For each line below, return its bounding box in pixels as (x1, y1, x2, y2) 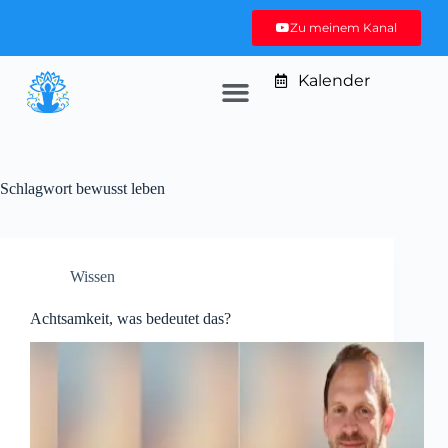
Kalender (297, 71, 370, 90)
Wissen (70, 267, 115, 285)
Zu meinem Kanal (290, 20, 398, 35)
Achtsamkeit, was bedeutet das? (30, 309, 231, 327)
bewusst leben (72, 179, 165, 197)
